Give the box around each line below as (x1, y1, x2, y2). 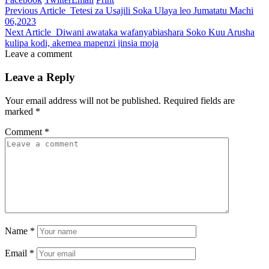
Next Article (5, 27, 51, 38)
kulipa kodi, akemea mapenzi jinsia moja (5, 38, 159, 49)
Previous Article (5, 5, 65, 16)
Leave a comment (5, 49, 72, 59)
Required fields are (163, 95, 235, 106)
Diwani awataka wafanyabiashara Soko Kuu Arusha (56, 27, 255, 38)
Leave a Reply (5, 70, 75, 83)
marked (5, 106, 35, 116)
